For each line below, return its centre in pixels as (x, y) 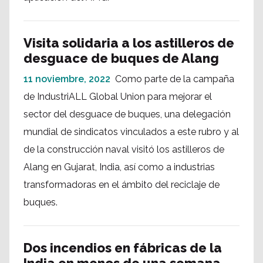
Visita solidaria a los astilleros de (129, 43)
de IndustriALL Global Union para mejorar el (118, 97)
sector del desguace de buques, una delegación (127, 114)
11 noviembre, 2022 (67, 79)
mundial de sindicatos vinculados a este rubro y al (131, 132)
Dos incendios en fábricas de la (123, 248)
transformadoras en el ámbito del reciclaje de (122, 185)
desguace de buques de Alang (121, 58)
